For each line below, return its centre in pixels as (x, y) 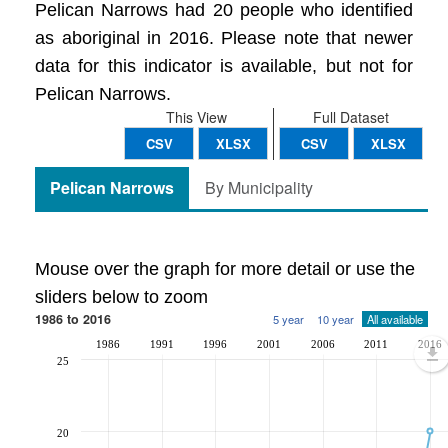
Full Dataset (351, 117)
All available (395, 319)
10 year (335, 319)
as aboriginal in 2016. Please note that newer (224, 38)
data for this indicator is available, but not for (224, 66)
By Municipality (259, 187)
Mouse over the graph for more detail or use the (225, 269)
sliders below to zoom (121, 297)
